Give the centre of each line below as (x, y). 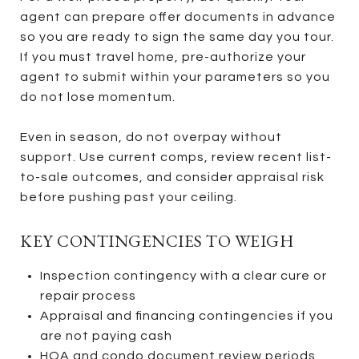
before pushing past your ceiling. (129, 197)
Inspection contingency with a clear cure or (183, 275)
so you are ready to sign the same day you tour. (177, 36)
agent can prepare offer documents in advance (178, 16)
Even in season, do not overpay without (151, 137)
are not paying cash (106, 335)
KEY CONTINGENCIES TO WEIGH (157, 240)
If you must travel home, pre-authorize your (163, 56)
